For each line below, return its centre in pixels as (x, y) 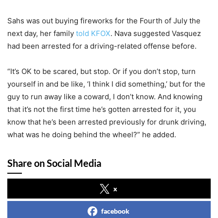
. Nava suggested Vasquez (156, 33)
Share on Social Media (54, 163)
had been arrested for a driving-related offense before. (102, 46)
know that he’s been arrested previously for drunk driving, (107, 122)
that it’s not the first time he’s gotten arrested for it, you (102, 109)
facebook (115, 211)
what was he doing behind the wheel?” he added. (92, 134)
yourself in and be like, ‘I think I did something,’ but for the (106, 84)
